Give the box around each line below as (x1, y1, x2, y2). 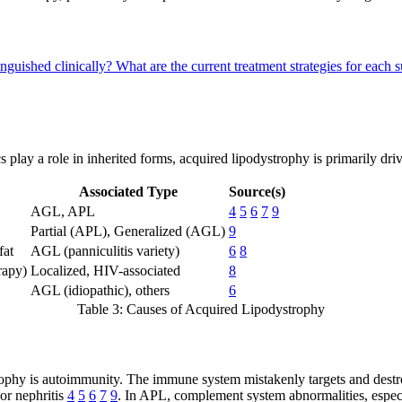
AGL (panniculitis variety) (31, 243, 179, 259)
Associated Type (78, 184, 178, 200)
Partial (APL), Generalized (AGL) (31, 223, 225, 240)
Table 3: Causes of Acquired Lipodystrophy (77, 301, 325, 318)
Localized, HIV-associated (31, 263, 180, 279)
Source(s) (229, 184, 285, 200)
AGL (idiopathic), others (31, 283, 170, 299)
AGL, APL (31, 204, 95, 220)
